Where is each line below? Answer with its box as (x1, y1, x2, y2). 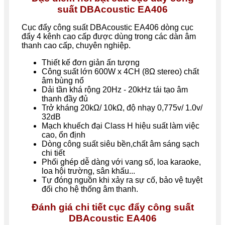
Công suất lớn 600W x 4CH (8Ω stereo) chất (42, 67, 199, 76)
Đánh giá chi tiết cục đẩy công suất (31, 201, 194, 212)
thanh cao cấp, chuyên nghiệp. (22, 41, 133, 50)
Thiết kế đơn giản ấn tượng (42, 58, 140, 67)
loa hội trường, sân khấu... (42, 166, 135, 175)
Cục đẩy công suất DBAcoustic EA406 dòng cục (22, 23, 193, 32)
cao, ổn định (42, 130, 85, 139)
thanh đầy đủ (42, 94, 88, 103)
